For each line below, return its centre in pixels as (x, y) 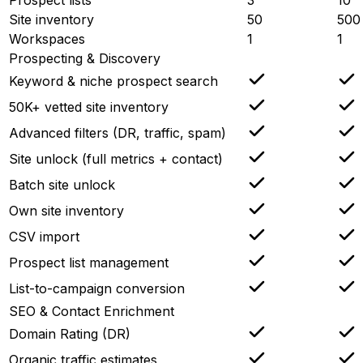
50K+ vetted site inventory (89, 107)
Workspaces (47, 38)
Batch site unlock (62, 184)
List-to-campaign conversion (97, 288)
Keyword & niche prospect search (113, 81)
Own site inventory (66, 210)
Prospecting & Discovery (85, 58)
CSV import (44, 236)
